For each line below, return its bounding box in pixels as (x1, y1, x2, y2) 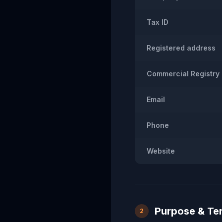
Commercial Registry (147, 69, 220, 78)
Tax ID (147, 18, 168, 26)
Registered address (147, 44, 216, 52)
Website (147, 147, 175, 155)
